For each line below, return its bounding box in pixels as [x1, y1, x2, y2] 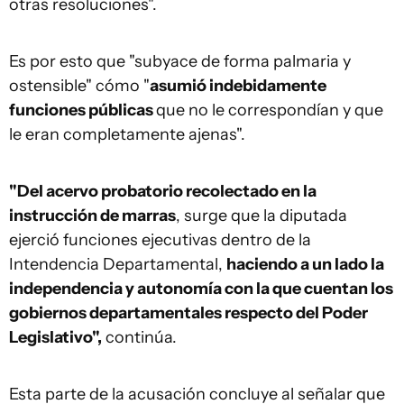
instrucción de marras [9, 206, 176, 225]
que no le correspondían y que [156, 100, 383, 120]
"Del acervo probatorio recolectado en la [9, 181, 317, 201]
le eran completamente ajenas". [9, 124, 245, 144]
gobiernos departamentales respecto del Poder [9, 303, 368, 323]
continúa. [102, 327, 177, 347]
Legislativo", [9, 327, 102, 347]
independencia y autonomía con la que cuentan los [9, 279, 393, 298]
